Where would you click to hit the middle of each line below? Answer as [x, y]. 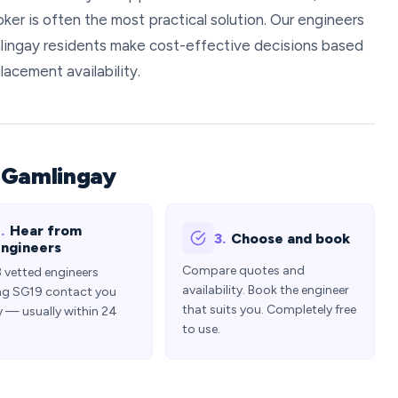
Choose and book [291, 238]
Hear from [46, 231]
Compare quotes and [243, 271]
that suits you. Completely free [269, 310]
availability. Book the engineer [266, 290]
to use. [201, 329]
